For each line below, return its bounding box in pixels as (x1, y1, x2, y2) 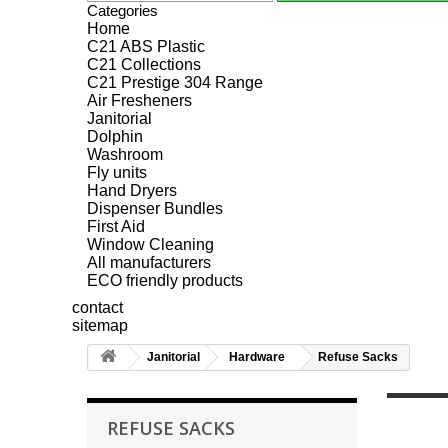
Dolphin (87, 128, 143, 145)
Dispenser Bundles (87, 200, 223, 217)
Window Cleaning (87, 236, 214, 253)
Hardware (229, 350, 285, 364)
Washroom (87, 146, 163, 163)
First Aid (87, 218, 145, 235)
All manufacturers (87, 254, 211, 271)
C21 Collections (87, 56, 201, 73)
